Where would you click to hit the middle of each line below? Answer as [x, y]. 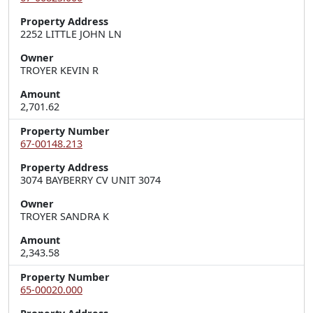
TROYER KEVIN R [59, 70]
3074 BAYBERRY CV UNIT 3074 [90, 180]
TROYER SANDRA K [65, 216]
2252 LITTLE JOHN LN [71, 34]
